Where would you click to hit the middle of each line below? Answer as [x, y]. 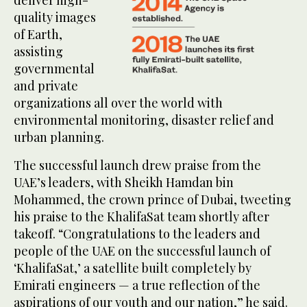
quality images [55, 17]
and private [46, 86]
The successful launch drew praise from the [137, 165]
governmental [54, 69]
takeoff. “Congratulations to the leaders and [137, 234]
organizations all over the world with [118, 103]
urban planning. [59, 137]
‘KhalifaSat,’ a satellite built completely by [133, 268]
